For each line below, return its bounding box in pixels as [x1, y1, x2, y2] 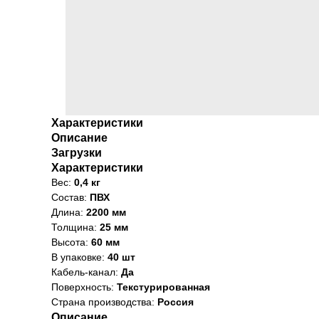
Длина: [51, 206, 86, 218]
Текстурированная [117, 281, 210, 293]
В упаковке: [51, 251, 108, 263]
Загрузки [51, 147, 102, 159]
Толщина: [51, 221, 100, 233]
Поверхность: [51, 281, 117, 293]
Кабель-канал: [51, 266, 121, 278]
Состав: [51, 192, 90, 203]
